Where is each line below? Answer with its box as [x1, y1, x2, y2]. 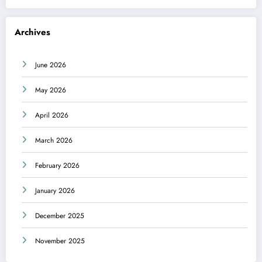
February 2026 [35, 160, 80, 171]
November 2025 [35, 235, 85, 246]
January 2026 [35, 185, 75, 196]
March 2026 [35, 135, 73, 146]
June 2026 [35, 59, 66, 70]
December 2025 [35, 210, 84, 221]
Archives [15, 26, 50, 39]
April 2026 [35, 109, 68, 120]
